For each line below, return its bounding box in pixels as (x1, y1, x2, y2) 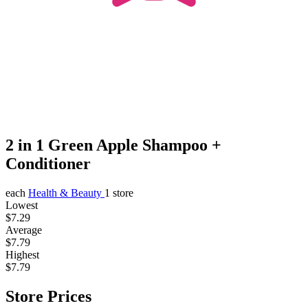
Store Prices (5, 287, 91, 305)
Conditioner (5, 154, 91, 173)
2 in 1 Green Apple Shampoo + (5, 135, 221, 154)
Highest (5, 248, 39, 261)
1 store (104, 186, 133, 199)
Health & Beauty (28, 186, 104, 199)
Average (5, 223, 42, 236)
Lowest (5, 199, 38, 211)
